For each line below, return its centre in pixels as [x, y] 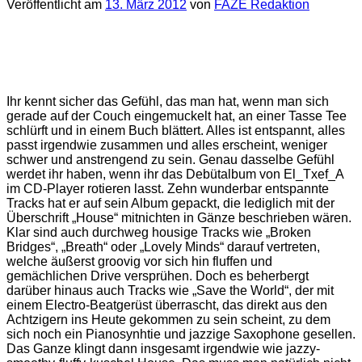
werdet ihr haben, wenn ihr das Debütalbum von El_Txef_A [175, 174]
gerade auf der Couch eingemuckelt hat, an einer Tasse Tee [177, 116]
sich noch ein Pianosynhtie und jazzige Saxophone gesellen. [181, 334]
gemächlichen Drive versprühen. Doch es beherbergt [158, 276]
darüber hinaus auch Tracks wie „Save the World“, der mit [170, 290]
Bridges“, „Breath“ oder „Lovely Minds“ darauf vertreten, [163, 246]
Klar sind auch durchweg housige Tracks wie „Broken [159, 232]
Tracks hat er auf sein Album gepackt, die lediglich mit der [170, 203]
